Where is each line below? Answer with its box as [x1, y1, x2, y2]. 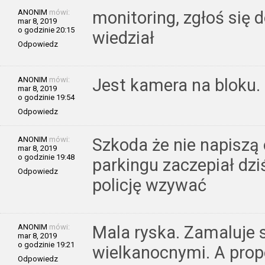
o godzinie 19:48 [18, 152, 75, 161]
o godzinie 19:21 [18, 240, 75, 249]
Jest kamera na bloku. [92, 75, 260, 95]
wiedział [92, 27, 154, 48]
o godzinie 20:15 [18, 25, 75, 34]
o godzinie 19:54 [18, 92, 75, 102]
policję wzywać [92, 174, 206, 195]
